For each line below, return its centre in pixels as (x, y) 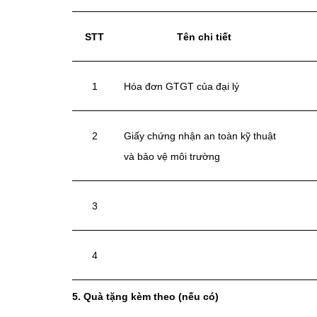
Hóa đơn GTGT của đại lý (181, 87)
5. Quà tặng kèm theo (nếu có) (145, 297)
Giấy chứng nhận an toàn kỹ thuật (200, 136)
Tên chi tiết (204, 37)
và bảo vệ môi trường (172, 157)
